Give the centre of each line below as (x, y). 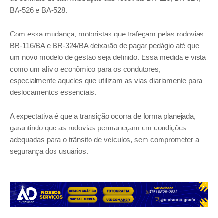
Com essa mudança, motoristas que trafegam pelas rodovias (107, 34)
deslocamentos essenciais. (53, 92)
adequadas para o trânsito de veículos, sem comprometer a (104, 140)
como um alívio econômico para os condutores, (85, 69)
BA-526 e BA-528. (38, 10)
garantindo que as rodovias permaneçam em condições (98, 128)
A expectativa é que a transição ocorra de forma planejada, (103, 116)
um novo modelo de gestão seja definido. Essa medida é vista (108, 57)
